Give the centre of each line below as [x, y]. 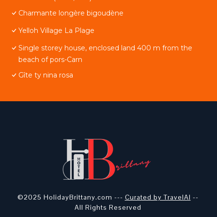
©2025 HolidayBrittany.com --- [71, 197]
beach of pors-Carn [50, 60]
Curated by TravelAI [158, 197]
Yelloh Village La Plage [56, 31]
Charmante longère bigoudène [71, 13]
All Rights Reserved [108, 207]
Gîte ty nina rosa [46, 75]
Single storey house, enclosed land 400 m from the [105, 48]
